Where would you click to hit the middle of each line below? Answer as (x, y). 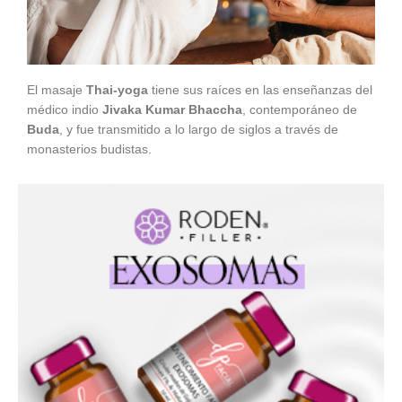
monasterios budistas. (89, 149)
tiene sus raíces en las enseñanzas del (260, 90)
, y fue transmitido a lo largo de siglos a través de (199, 130)
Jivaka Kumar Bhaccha (172, 110)
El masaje (57, 90)
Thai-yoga (117, 90)
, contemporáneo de (300, 110)
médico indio (65, 110)
